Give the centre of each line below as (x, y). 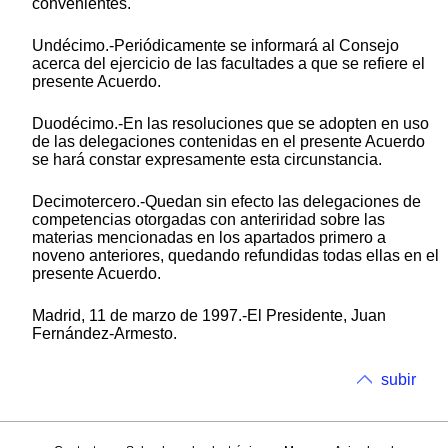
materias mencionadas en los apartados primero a (209, 238)
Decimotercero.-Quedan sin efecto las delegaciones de (226, 202)
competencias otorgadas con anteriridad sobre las (208, 220)
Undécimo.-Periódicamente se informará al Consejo (215, 46)
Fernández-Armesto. (104, 334)
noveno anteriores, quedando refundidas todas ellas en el (235, 256)
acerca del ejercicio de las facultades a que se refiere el (228, 64)
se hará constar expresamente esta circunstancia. (207, 160)
